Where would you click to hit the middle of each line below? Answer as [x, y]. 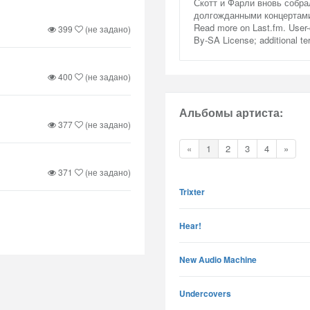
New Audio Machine [218, 259]
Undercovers [205, 293]
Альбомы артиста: [231, 112]
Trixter [192, 192]
